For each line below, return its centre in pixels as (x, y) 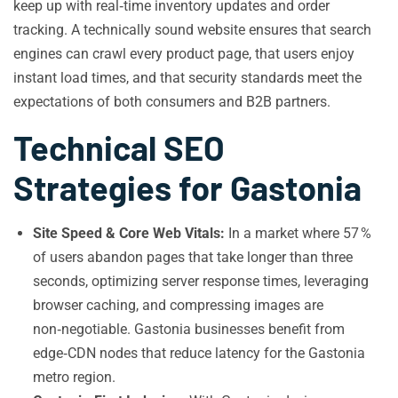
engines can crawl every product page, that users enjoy (184, 54)
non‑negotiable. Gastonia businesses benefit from (189, 329)
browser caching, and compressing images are (178, 305)
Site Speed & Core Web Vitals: (129, 233)
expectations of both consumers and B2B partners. (172, 102)
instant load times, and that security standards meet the (187, 78)
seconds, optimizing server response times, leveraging (201, 281)
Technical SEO (119, 147)
